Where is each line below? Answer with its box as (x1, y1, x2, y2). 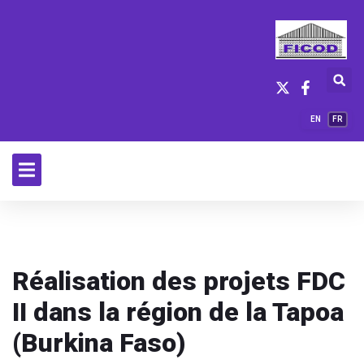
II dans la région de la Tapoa (12, 297, 344, 327)
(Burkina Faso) (12, 327, 186, 358)
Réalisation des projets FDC (12, 266, 345, 297)
